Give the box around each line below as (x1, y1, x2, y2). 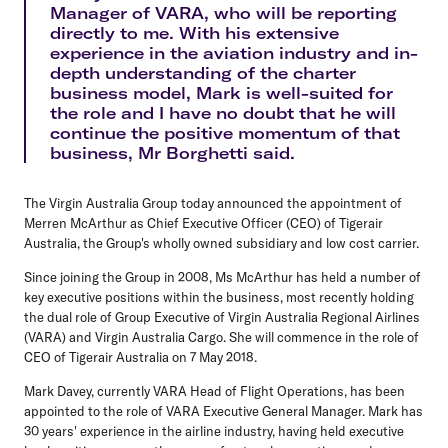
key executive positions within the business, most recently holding (24, 288, 414, 305)
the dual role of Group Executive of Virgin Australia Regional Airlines (24, 308, 420, 325)
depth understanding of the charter (50, 62, 356, 83)
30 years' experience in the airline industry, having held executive (24, 422, 404, 439)
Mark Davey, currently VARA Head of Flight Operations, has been (24, 382, 405, 399)
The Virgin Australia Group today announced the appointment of (24, 194, 402, 211)
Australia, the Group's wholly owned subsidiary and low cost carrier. (24, 234, 419, 251)
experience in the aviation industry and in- (50, 42, 418, 63)
